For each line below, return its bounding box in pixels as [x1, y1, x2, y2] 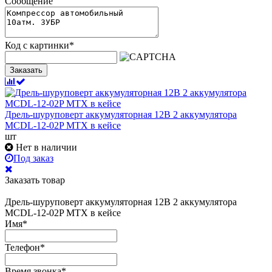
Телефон [5, 242, 40, 253]
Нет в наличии [16, 141, 77, 152]
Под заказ [13, 152, 53, 163]
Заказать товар [5, 174, 65, 185]
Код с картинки [5, 39, 69, 50]
